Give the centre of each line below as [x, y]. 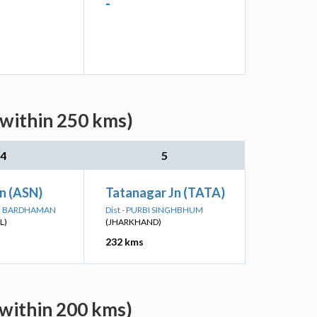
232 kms [125, 242]
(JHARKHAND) [133, 222]
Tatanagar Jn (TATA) [165, 192]
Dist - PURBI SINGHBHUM [154, 210]
